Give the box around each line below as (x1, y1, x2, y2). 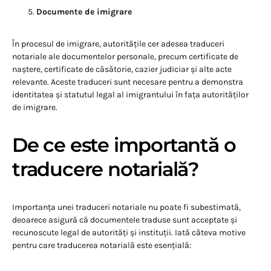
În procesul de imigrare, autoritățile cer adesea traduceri (12, 39, 224, 50)
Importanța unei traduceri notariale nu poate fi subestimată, (12, 202, 241, 213)
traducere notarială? (12, 157, 199, 181)
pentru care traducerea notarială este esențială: (12, 240, 191, 251)
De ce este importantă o (12, 133, 236, 157)
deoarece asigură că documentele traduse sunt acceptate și (12, 215, 237, 226)
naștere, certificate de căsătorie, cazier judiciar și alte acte (12, 64, 232, 75)
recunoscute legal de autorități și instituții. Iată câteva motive (12, 227, 246, 238)
